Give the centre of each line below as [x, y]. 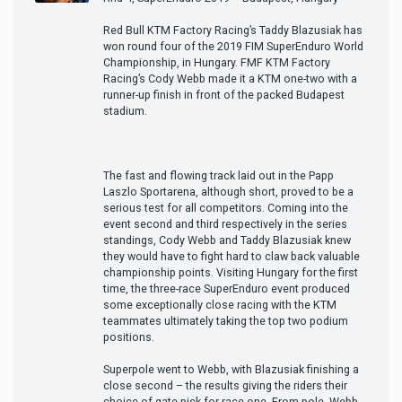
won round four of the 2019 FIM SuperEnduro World [233, 46]
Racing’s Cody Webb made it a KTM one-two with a [230, 78]
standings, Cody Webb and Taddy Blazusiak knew [227, 240]
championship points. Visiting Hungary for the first [231, 272]
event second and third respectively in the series [225, 223]
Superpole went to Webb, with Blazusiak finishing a [231, 369]
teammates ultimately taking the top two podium [226, 320]
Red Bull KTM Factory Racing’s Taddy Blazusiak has [233, 30]
